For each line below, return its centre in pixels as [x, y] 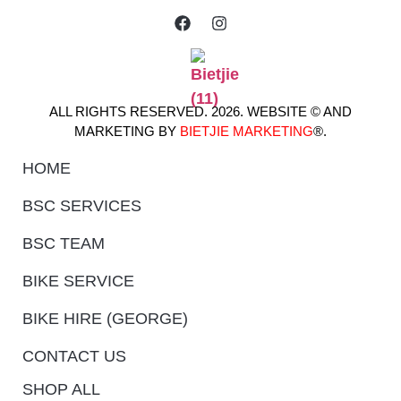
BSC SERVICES [82, 205]
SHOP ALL [61, 389]
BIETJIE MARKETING [247, 132]
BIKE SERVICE [78, 281]
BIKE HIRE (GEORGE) [105, 318]
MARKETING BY [127, 132]
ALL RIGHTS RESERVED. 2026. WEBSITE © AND [200, 112]
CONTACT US [74, 356]
